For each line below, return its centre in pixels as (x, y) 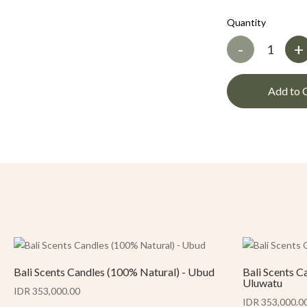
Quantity (247, 22)
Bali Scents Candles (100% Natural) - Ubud (114, 272)
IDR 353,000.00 (47, 291)
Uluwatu (263, 283)
